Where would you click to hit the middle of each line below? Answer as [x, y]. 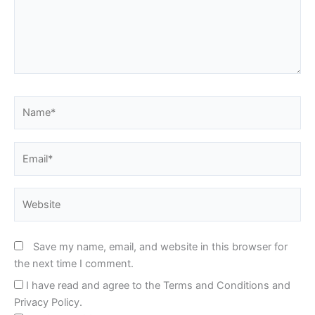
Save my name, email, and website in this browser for [160, 246]
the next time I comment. [74, 263]
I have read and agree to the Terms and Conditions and [158, 286]
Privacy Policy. [48, 303]
